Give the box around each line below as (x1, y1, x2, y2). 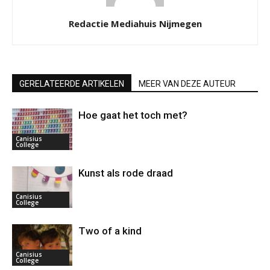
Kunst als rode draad (78, 166, 173, 179)
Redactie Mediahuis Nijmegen (68, 17, 202, 30)
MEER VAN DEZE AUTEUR (139, 78, 236, 89)
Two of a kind (78, 224, 142, 237)
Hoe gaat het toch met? (78, 108, 187, 121)
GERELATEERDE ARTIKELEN (19, 78, 124, 89)
